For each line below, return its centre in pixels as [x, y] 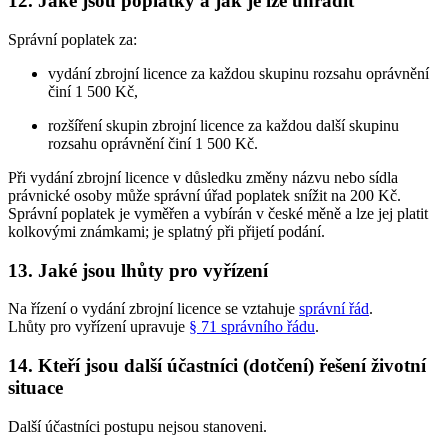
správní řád [334, 309]
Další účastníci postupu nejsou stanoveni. [137, 426]
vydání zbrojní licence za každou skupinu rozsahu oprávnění [238, 73]
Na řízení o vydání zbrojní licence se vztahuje [153, 309]
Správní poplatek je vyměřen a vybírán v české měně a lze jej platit [218, 213]
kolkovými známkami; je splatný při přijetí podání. [166, 231]
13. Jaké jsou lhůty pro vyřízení [138, 270]
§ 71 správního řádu [252, 327]
